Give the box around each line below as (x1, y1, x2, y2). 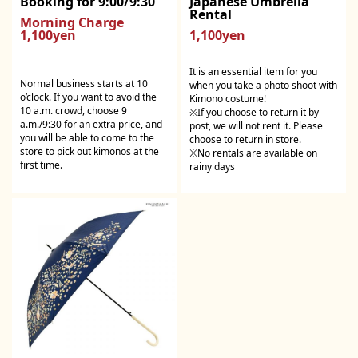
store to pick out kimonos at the (20, 144, 159, 158)
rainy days (189, 159, 235, 173)
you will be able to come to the (20, 130, 154, 145)
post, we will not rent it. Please (189, 118, 323, 133)
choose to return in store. (189, 132, 301, 146)
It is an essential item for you (189, 64, 317, 78)
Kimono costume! (189, 91, 266, 105)
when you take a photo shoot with (189, 78, 337, 92)
